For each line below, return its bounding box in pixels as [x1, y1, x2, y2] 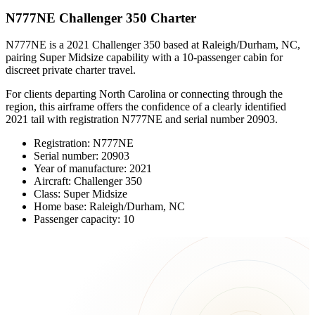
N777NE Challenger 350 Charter [6, 10, 196, 25]
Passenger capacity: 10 [34, 213, 134, 226]
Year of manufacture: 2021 [34, 162, 152, 175]
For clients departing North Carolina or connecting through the [6, 88, 283, 101]
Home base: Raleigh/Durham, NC [34, 200, 185, 213]
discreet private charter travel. [6, 64, 136, 77]
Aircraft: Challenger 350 [34, 175, 142, 188]
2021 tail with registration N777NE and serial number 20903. [6, 113, 278, 126]
